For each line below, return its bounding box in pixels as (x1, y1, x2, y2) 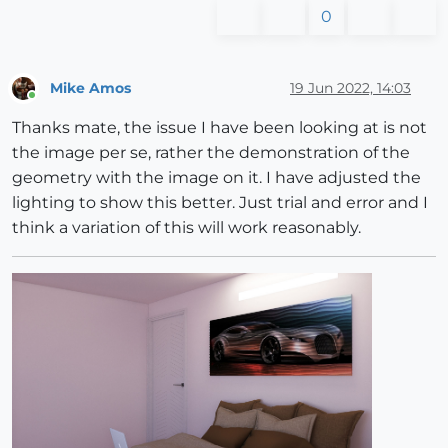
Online (31, 96, 70, 112)
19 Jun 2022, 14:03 (290, 78, 411, 97)
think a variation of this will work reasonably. (12, 218, 361, 238)
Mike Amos (50, 78, 131, 97)
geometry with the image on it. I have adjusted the (12, 168, 421, 188)
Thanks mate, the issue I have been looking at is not (12, 118, 427, 138)
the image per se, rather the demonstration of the (12, 143, 410, 163)
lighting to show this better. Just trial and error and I (12, 193, 428, 213)
